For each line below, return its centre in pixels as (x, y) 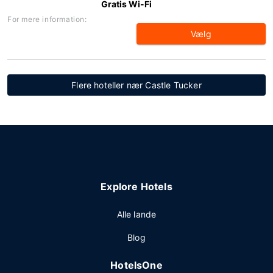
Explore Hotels (136, 186)
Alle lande (136, 214)
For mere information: (47, 19)
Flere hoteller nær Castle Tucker (136, 85)
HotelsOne (136, 265)
